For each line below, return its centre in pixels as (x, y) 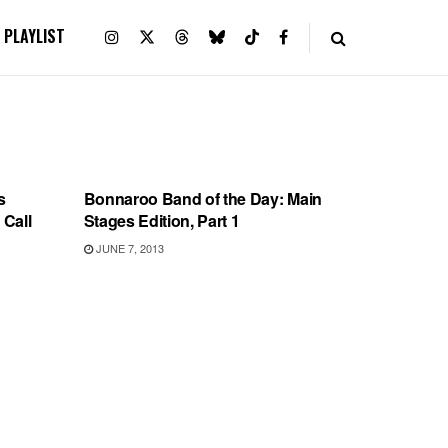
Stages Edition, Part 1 (161, 220)
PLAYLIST (34, 36)
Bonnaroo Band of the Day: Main (202, 198)
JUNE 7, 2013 (128, 248)
